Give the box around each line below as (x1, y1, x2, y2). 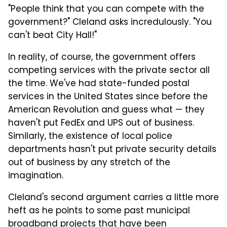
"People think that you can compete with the (8, 2, 204, 17)
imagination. (8, 169, 63, 183)
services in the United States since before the (8, 90, 208, 104)
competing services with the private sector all (8, 63, 210, 78)
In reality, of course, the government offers (8, 50, 196, 65)
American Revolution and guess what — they (8, 103, 205, 118)
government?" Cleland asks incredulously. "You (8, 15, 212, 30)
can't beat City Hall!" (8, 28, 97, 43)
